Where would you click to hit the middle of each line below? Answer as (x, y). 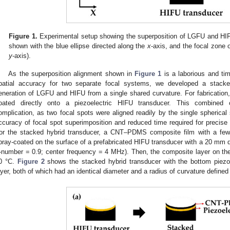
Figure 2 (31, 161)
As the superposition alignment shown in (72, 73)
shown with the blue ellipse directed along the (78, 46)
